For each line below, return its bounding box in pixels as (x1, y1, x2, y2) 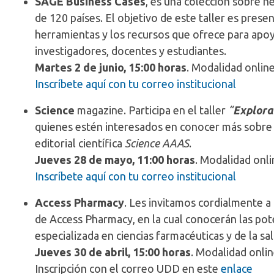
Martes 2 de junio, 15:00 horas (35, 61, 187, 73)
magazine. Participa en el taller (75, 104, 228, 116)
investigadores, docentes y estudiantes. (35, 45, 226, 57)
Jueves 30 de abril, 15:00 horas (35, 246, 191, 258)
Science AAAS (125, 137, 189, 149)
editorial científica (35, 137, 125, 149)
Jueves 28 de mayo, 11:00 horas (35, 154, 195, 166)
